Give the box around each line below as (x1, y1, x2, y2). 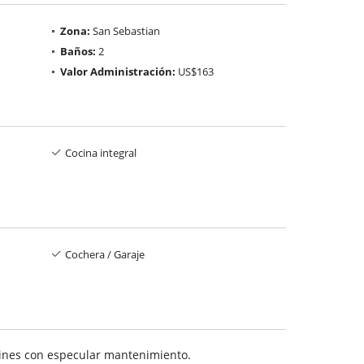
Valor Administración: (60, 63, 175, 79)
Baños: (60, 43, 96, 58)
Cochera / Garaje (65, 246, 145, 262)
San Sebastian (90, 23, 160, 38)
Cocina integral (65, 145, 136, 160)
